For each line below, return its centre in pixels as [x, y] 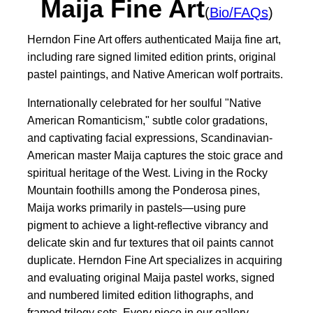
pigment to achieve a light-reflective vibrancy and [148, 226]
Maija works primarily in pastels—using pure [137, 208]
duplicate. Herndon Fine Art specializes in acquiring [155, 261]
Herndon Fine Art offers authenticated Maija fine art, [154, 40]
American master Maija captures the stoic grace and [155, 156]
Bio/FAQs [239, 13]
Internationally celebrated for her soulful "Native [144, 103]
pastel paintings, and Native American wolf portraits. [155, 75]
